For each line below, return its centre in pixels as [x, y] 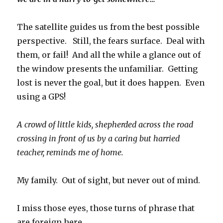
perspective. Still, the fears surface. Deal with [111, 41]
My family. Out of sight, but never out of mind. [109, 180]
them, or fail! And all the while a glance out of [109, 55]
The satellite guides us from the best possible [109, 27]
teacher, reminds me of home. [71, 152]
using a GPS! [42, 97]
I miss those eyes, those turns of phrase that [106, 208]
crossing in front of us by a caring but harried [99, 138]
